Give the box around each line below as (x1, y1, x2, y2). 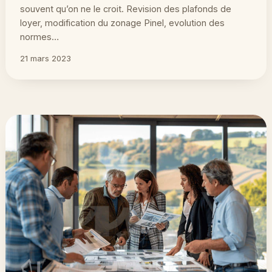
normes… (20, 31, 59, 42)
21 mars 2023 (20, 53, 72, 63)
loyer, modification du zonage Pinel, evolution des (20, 17, 225, 28)
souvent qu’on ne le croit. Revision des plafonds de (20, 3, 232, 14)
